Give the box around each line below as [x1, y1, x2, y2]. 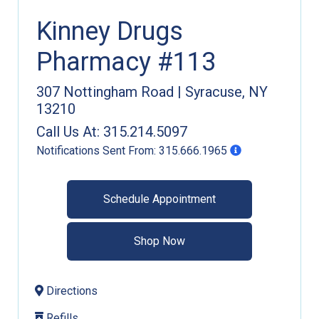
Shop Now [134, 234, 185, 248]
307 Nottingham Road [36, 83, 174, 100]
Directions [43, 283, 98, 298]
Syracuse [185, 83, 242, 100]
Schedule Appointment [103, 192, 216, 206]
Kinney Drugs [36, 16, 183, 46]
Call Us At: [36, 122, 100, 140]
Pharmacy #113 [36, 46, 216, 77]
